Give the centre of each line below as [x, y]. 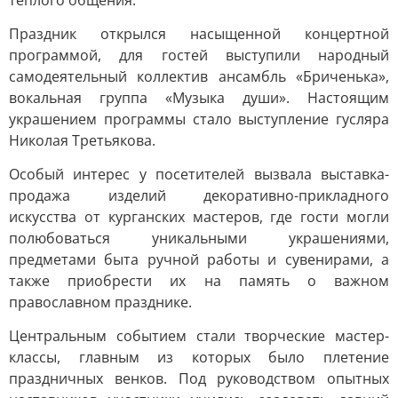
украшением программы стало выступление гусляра [199, 119]
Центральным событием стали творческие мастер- [199, 336]
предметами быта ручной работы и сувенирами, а [199, 259]
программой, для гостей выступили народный [199, 55]
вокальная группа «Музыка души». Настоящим [199, 98]
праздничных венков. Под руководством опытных [199, 378]
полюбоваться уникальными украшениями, [199, 238]
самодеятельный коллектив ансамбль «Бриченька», [199, 76]
